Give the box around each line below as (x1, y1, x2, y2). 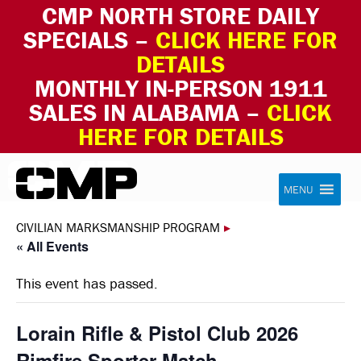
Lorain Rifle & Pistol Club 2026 (16, 319, 298, 346)
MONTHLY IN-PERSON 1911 (34, 73, 327, 103)
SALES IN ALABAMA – (29, 98, 267, 127)
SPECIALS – (23, 25, 149, 55)
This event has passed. (16, 274, 158, 293)
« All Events (16, 237, 89, 255)
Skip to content (8, 162, 90, 178)
